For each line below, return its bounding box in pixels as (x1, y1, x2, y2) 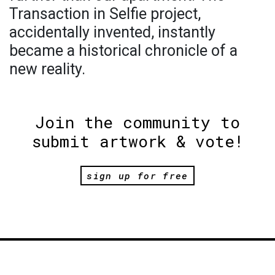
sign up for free (87, 169, 188, 182)
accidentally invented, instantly (9, 23, 215, 41)
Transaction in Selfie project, (9, 4, 201, 23)
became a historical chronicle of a (9, 41, 238, 60)
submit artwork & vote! (31, 130, 244, 152)
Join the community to (35, 111, 240, 133)
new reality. (9, 60, 85, 78)
